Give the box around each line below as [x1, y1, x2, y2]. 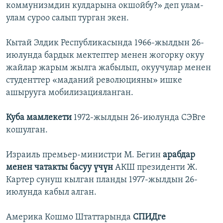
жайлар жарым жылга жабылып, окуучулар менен [6, 63, 211, 73]
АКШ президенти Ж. [115, 163, 198, 173]
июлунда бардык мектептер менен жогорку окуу [6, 51, 204, 61]
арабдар [163, 150, 195, 160]
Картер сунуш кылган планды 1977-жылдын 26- [6, 175, 198, 185]
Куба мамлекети [6, 113, 74, 123]
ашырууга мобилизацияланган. [6, 88, 133, 98]
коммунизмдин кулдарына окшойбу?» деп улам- [6, 1, 204, 11]
